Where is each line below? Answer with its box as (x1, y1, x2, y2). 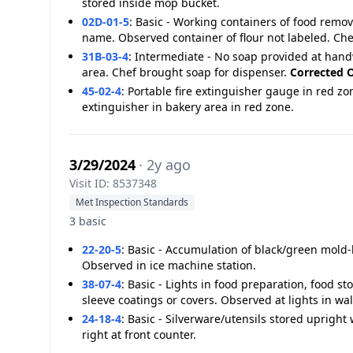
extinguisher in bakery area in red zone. (82, 99, 294, 114)
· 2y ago (139, 155, 191, 174)
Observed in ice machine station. (82, 258, 256, 273)
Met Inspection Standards (76, 195, 188, 209)
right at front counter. (82, 327, 196, 342)
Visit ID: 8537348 (69, 176, 157, 191)
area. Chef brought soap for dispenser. (82, 65, 290, 80)
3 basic (69, 214, 106, 229)
